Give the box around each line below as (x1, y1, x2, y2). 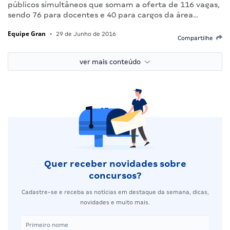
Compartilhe (178, 34, 216, 41)
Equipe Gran (8, 29, 46, 38)
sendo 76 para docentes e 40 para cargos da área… (8, 10, 199, 19)
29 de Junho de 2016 (54, 30, 116, 37)
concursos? (88, 170, 142, 181)
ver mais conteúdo (80, 57, 145, 66)
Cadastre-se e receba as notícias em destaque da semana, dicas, (21, 188, 209, 195)
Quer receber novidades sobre (44, 158, 186, 169)
